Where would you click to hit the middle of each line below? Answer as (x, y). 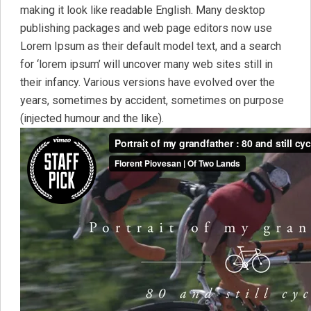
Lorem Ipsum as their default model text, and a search (151, 46)
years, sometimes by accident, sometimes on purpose (152, 100)
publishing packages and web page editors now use (146, 28)
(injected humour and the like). (95, 118)
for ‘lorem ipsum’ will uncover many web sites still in (146, 64)
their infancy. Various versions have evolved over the (148, 82)
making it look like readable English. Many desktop (143, 10)
